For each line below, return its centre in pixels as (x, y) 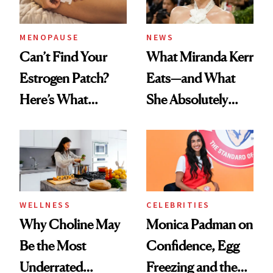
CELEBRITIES (178, 204)
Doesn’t (168, 120)
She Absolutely (187, 99)
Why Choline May (70, 224)
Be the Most (53, 245)
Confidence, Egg (193, 245)
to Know (43, 163)
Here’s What (54, 99)
